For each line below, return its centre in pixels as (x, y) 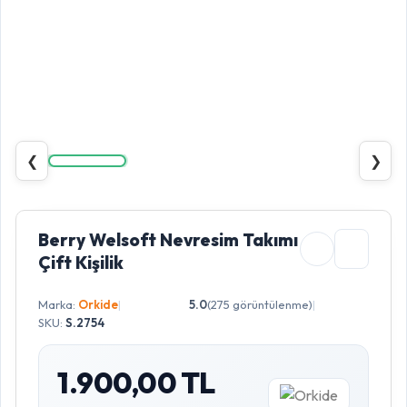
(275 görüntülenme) (260, 304)
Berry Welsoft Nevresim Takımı (168, 240)
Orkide (98, 304)
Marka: (58, 304)
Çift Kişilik (81, 263)
